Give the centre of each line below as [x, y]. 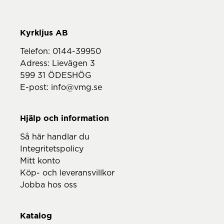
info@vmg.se [76, 87]
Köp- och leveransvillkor [67, 173]
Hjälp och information [64, 118]
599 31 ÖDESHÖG [56, 75]
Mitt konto [40, 161]
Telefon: [36, 51]
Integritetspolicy [52, 149]
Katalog [36, 215]
